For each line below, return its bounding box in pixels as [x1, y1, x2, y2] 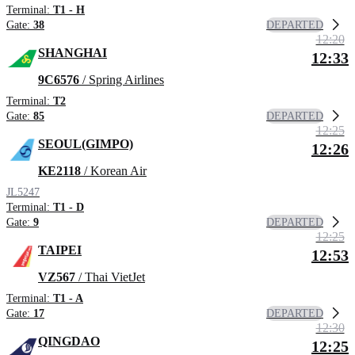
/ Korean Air [81, 164, 147, 178]
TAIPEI [38, 243, 82, 258]
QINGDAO [38, 334, 100, 349]
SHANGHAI [38, 46, 107, 60]
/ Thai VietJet [75, 270, 145, 284]
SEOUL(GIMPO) [38, 137, 133, 151]
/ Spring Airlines [79, 73, 164, 87]
